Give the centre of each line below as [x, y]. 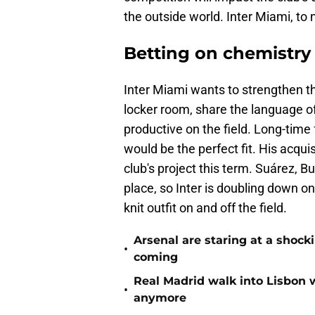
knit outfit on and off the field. [205, 208]
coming [156, 257]
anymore [160, 298]
